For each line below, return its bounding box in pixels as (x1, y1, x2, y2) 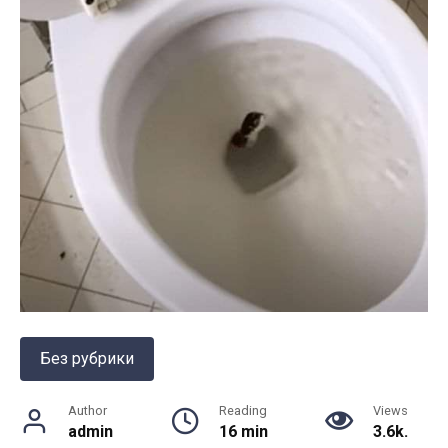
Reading (218, 403, 267, 418)
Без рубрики (40, 349, 134, 368)
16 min (218, 422, 268, 441)
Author (68, 403, 107, 418)
